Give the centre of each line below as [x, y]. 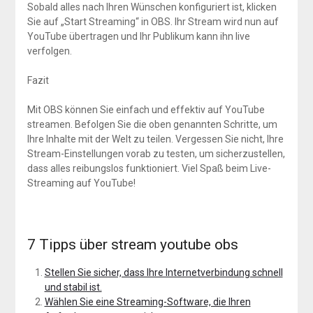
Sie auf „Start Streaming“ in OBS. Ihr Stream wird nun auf [153, 21]
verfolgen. [49, 51]
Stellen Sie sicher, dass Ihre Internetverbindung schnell [163, 272]
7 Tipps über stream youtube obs [132, 244]
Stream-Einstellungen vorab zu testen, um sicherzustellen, [156, 153]
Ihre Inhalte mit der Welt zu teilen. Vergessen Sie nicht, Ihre [155, 139]
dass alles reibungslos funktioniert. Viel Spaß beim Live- [149, 168]
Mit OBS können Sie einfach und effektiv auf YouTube [146, 109]
